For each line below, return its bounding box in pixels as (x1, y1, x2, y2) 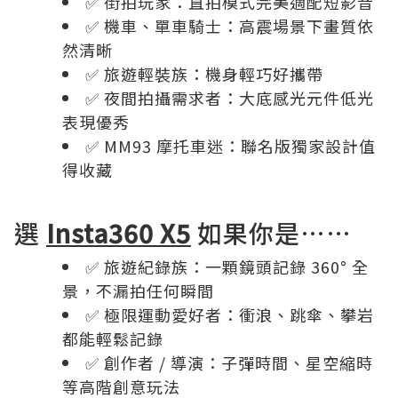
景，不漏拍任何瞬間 (62, 279, 214, 302)
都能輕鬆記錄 (62, 327, 163, 350)
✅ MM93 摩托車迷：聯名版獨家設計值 (85, 134, 376, 157)
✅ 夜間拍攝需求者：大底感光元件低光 (85, 86, 374, 109)
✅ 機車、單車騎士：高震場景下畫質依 (85, 14, 374, 37)
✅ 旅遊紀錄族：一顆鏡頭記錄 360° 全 (85, 255, 369, 278)
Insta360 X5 (46, 215, 191, 251)
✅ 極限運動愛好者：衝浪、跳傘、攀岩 (85, 303, 374, 326)
